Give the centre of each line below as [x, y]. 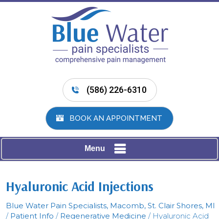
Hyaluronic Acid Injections [80, 186]
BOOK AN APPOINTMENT [116, 118]
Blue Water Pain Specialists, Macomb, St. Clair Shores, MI [110, 206]
